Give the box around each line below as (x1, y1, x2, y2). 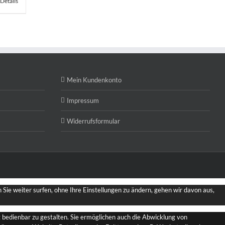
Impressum (67, 96, 99, 104)
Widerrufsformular (67, 117, 120, 125)
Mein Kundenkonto (67, 75, 122, 84)
